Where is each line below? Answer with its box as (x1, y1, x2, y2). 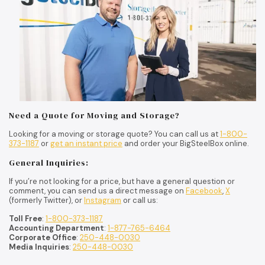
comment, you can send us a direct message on (9, 185, 186, 196)
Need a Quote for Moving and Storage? (9, 109, 180, 121)
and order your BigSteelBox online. (122, 138, 249, 148)
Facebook (186, 185, 222, 196)
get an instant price (50, 138, 122, 148)
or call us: (121, 195, 158, 205)
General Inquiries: (9, 156, 89, 169)
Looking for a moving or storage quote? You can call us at (9, 128, 220, 139)
